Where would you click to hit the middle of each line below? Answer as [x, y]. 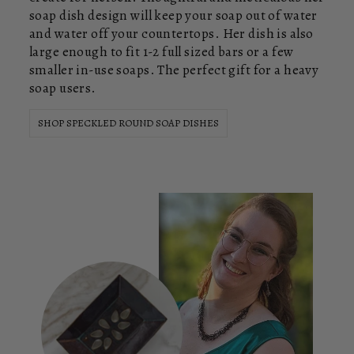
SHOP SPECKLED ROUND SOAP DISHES [128, 122]
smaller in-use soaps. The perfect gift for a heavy [174, 70]
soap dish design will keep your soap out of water [173, 15]
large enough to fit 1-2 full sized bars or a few [162, 51]
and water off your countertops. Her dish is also [171, 33]
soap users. [63, 88]
